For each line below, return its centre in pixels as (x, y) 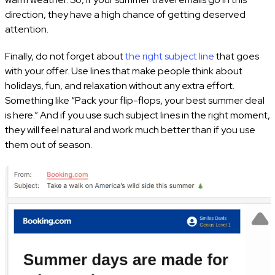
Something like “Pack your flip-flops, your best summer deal (134, 100)
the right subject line (169, 56)
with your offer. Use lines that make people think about (123, 71)
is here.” (21, 115)
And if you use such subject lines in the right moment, (155, 115)
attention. (26, 29)
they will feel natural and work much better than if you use (130, 130)
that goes (236, 56)
